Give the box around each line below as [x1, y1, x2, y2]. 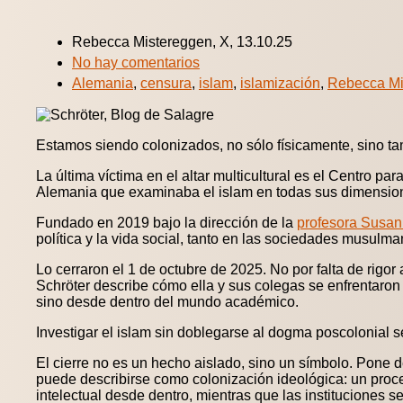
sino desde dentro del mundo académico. [36, 294, 299, 310]
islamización [240, 76, 320, 92]
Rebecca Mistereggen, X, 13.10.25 [72, 34, 292, 50]
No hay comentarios [72, 55, 200, 71]
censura [140, 76, 192, 92]
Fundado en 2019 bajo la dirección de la [36, 215, 297, 231]
